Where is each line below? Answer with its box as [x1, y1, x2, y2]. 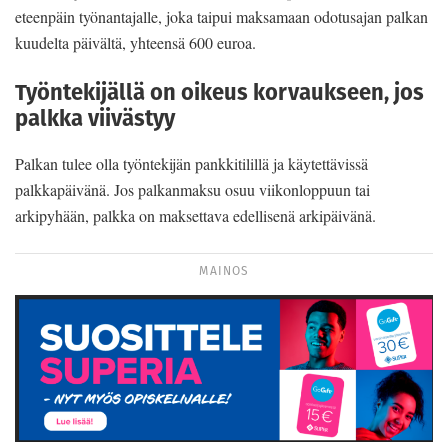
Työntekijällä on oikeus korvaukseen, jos [15, 76, 424, 108]
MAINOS [199, 262, 249, 280]
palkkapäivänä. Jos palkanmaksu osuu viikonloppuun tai [15, 179, 370, 201]
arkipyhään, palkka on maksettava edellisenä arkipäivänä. [15, 205, 376, 227]
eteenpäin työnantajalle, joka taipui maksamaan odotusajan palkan [15, 5, 428, 27]
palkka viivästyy [15, 102, 175, 134]
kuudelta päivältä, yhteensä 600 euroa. [15, 31, 256, 53]
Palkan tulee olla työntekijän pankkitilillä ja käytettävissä [15, 153, 368, 175]
